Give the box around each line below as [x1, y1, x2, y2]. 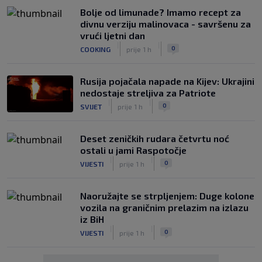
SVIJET [80, 102, 102, 111]
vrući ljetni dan [80, 30, 145, 41]
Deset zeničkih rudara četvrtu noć [80, 133, 229, 144]
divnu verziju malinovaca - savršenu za [80, 18, 251, 29]
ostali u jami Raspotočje [80, 144, 187, 156]
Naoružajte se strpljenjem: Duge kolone [80, 190, 254, 201]
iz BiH [80, 213, 104, 225]
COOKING [80, 44, 111, 53]
